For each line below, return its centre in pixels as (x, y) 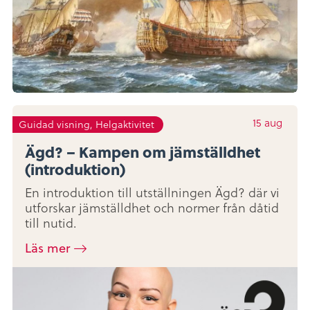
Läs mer (47, 248)
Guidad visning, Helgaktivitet (87, 124)
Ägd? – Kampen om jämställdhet (143, 151)
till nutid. (51, 223)
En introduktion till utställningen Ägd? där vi (152, 192)
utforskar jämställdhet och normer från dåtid (152, 208)
